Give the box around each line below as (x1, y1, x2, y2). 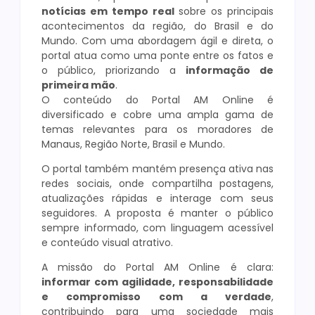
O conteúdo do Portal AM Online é (41, 93, 274, 108)
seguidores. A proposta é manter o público (41, 206, 274, 221)
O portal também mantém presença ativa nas (41, 162, 274, 176)
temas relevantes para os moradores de (41, 122, 274, 137)
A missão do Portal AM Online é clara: (41, 260, 274, 275)
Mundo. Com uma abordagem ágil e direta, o (41, 34, 274, 49)
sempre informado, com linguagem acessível (41, 221, 274, 236)
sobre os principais (174, 4, 274, 19)
